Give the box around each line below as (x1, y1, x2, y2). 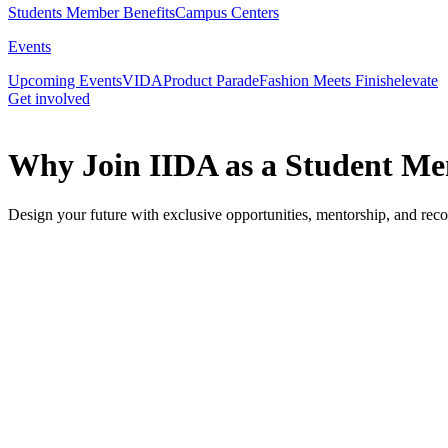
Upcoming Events (8, 72, 122, 89)
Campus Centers (175, 4, 279, 21)
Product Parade (163, 72, 259, 89)
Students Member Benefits (8, 4, 175, 21)
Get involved (8, 90, 90, 107)
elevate (394, 72, 438, 89)
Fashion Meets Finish (259, 72, 394, 89)
